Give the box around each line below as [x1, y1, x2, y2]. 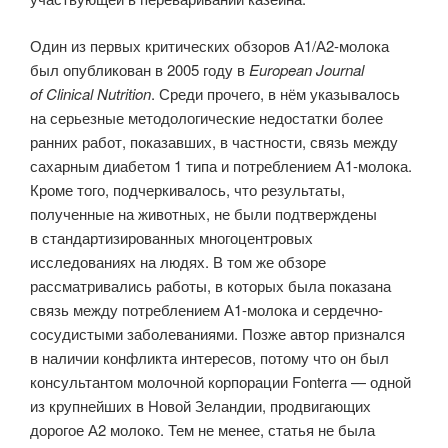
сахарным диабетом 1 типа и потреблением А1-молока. [30, 154, 412, 176]
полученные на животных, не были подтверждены [30, 202, 377, 224]
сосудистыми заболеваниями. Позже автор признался [30, 322, 405, 344]
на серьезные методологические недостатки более [30, 106, 383, 128]
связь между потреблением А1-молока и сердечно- [30, 298, 383, 320]
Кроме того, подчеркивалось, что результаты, [30, 178, 345, 200]
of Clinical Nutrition [30, 82, 151, 104]
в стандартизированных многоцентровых [30, 226, 313, 248]
